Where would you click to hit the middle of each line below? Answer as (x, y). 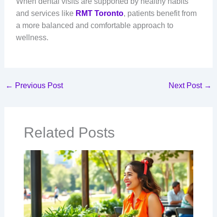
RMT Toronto (99, 14)
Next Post (186, 85)
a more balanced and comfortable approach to (94, 26)
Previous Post (38, 85)
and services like (46, 14)
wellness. (32, 38)
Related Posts (69, 132)
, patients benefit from (160, 14)
